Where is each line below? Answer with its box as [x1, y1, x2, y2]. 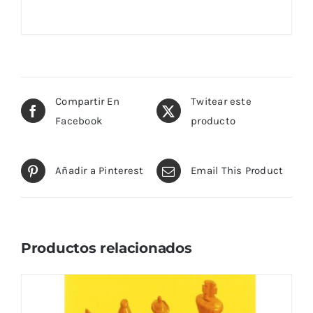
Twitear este [191, 94, 252, 108]
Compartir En [55, 94, 119, 108]
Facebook [55, 114, 103, 127]
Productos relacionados [21, 239, 192, 256]
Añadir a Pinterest [55, 164, 144, 177]
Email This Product [191, 164, 284, 177]
